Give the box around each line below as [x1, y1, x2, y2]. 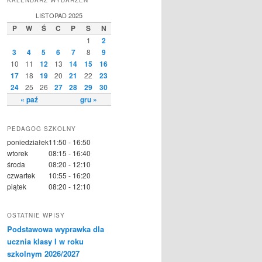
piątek [7, 181, 26, 192]
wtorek [7, 148, 28, 158]
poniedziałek [7, 137, 49, 147]
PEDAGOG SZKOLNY [7, 125, 76, 133]
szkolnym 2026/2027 [7, 247, 80, 259]
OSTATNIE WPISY [7, 211, 65, 219]
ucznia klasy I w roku [7, 235, 84, 247]
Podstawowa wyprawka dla [7, 223, 104, 235]
